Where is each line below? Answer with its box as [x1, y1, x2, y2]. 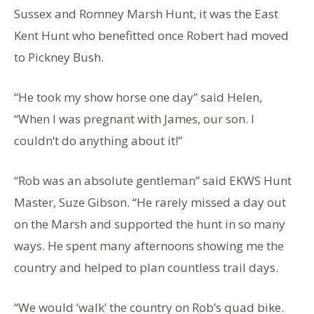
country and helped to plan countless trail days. [14, 259, 278, 275]
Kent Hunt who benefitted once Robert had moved [14, 27, 289, 43]
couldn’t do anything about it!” [14, 132, 182, 149]
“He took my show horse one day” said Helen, [14, 88, 262, 105]
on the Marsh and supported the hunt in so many [14, 215, 285, 232]
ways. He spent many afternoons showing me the [14, 237, 284, 254]
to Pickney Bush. [14, 48, 104, 65]
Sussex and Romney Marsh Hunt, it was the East [14, 5, 278, 22]
